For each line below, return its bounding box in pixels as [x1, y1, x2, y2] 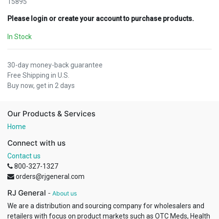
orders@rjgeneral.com [16, 173, 85, 181]
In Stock [7, 33, 32, 41]
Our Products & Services [7, 109, 95, 119]
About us [52, 190, 77, 197]
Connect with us [7, 138, 66, 148]
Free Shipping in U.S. [7, 71, 69, 80]
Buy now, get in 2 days [7, 82, 75, 90]
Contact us [7, 152, 41, 160]
